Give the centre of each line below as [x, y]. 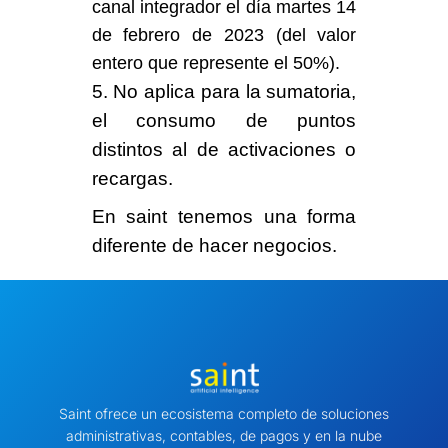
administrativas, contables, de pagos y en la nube [224, 436]
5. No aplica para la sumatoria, [224, 91]
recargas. [132, 178]
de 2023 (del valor [268, 34]
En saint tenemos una [199, 216]
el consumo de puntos [224, 120]
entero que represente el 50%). [215, 62]
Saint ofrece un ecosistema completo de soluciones [224, 414]
